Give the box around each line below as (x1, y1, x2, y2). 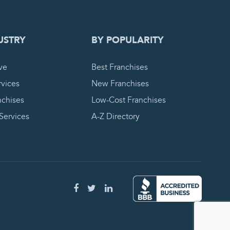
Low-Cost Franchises (91, 94, 166, 106)
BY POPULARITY (91, 34, 164, 47)
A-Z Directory (91, 111, 140, 122)
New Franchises (91, 78, 149, 89)
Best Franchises (91, 62, 148, 73)
